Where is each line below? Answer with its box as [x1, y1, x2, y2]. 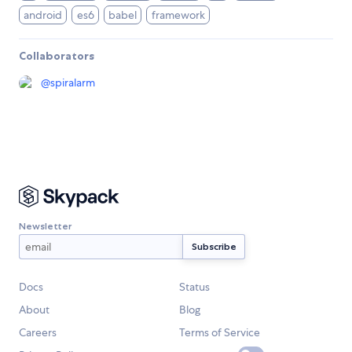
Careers [19, 325, 57, 340]
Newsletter [19, 219, 71, 232]
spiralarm [50, 75, 95, 90]
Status [179, 280, 210, 295]
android [24, 8, 63, 23]
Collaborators [19, 49, 94, 64]
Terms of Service [179, 325, 260, 340]
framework [151, 8, 205, 23]
